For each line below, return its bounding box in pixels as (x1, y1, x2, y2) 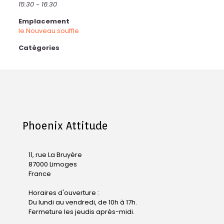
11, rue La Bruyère (28, 150, 82, 159)
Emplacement (18, 16, 69, 26)
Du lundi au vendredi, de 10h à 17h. (28, 197, 137, 207)
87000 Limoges (28, 159, 77, 169)
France (28, 169, 51, 178)
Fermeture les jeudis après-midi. (28, 207, 134, 216)
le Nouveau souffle (18, 26, 79, 35)
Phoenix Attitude (22, 119, 108, 132)
